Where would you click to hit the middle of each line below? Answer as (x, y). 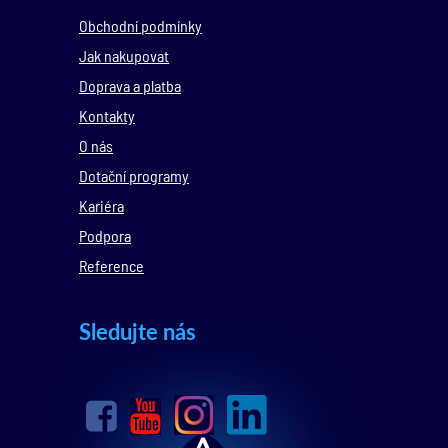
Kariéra (101, 206)
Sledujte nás (137, 332)
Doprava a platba (130, 86)
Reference (111, 266)
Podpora (105, 236)
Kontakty (107, 116)
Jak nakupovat (124, 56)
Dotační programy (134, 176)
